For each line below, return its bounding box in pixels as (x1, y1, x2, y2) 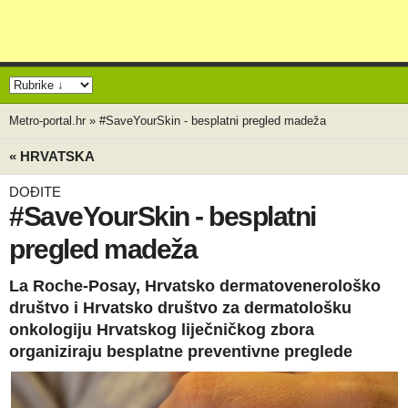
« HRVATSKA (9, 148, 95, 164)
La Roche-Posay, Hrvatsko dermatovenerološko (9, 277, 381, 295)
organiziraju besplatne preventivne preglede (9, 342, 352, 361)
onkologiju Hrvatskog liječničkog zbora (9, 321, 314, 339)
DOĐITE (9, 184, 61, 199)
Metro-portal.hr (9, 114, 86, 127)
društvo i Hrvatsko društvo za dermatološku (9, 299, 352, 317)
